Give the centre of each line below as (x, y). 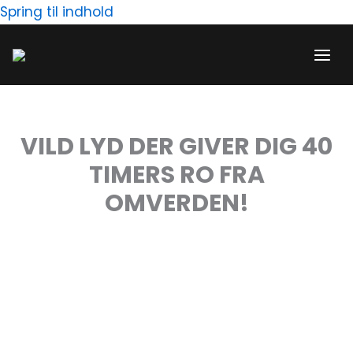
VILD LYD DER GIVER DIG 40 (176, 147)
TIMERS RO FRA (176, 175)
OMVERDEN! (176, 203)
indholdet (145, 60)
